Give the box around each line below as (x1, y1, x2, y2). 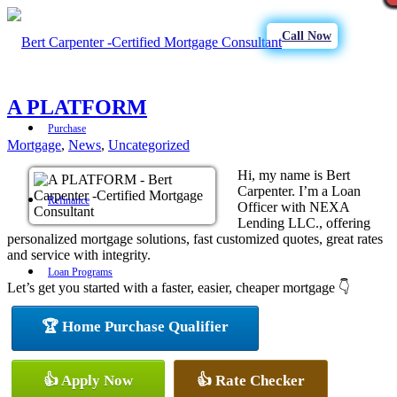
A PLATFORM (7, 95, 147, 119)
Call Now (281, 29, 331, 43)
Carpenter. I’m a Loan (237, 183, 361, 198)
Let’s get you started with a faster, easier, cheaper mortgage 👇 (7, 279, 350, 295)
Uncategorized (108, 136, 190, 152)
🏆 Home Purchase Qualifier (42, 317, 229, 335)
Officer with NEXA (237, 198, 349, 214)
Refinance (48, 194, 90, 206)
